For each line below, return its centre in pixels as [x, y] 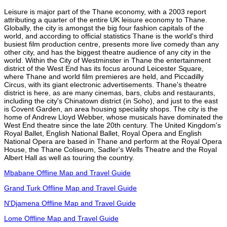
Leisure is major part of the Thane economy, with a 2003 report [105, 11]
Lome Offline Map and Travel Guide [61, 218]
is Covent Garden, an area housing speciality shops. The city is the [111, 109]
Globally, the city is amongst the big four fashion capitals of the [104, 28]
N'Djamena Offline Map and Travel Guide [70, 203]
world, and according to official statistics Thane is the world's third [109, 36]
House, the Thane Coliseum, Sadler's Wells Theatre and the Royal [110, 149]
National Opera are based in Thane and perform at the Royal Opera [113, 141]
